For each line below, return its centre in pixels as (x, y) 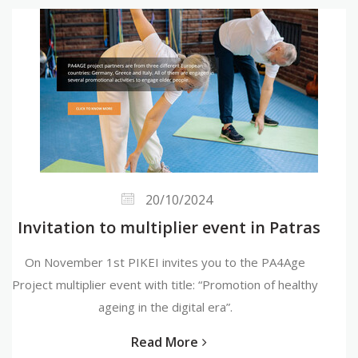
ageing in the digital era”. (165, 307)
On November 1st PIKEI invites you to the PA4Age (165, 262)
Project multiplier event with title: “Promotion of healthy (165, 284)
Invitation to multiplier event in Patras (169, 227)
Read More (165, 342)
